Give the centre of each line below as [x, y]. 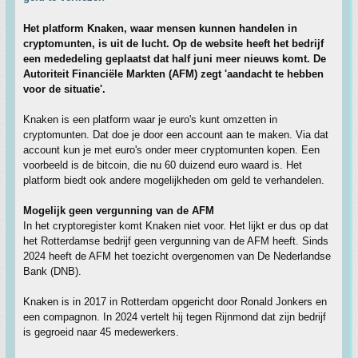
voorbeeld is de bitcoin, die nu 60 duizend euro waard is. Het [163, 165]
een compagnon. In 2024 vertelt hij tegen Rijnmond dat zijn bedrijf [175, 317]
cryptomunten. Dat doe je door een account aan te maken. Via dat [176, 135]
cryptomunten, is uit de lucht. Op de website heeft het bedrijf [173, 44]
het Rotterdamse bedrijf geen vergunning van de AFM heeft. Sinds [176, 241]
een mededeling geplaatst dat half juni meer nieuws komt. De [175, 59]
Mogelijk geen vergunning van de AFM [119, 211]
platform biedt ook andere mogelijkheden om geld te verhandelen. [174, 180]
